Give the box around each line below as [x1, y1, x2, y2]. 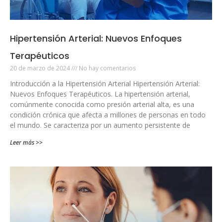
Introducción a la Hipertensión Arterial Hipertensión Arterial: [10, 78, 200, 88]
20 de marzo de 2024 [10, 63, 71, 72]
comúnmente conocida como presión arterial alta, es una [10, 99, 194, 109]
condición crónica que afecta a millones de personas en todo [10, 110, 206, 119]
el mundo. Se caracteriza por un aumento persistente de [10, 120, 190, 130]
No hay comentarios [77, 63, 136, 72]
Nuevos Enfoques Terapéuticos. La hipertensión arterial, [10, 89, 190, 99]
